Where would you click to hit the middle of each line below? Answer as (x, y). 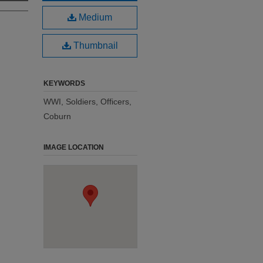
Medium (94, 17)
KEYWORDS (64, 83)
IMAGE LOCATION (74, 147)
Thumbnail (94, 45)
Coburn (57, 116)
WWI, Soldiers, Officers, (87, 102)
